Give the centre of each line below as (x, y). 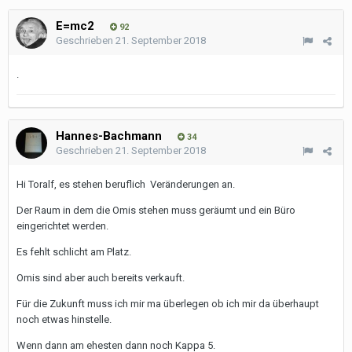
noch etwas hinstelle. (64, 319)
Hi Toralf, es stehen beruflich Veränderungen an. (126, 184)
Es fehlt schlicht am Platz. (74, 252)
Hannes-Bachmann (109, 136)
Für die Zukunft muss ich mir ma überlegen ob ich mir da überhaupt (168, 304)
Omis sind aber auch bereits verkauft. (101, 278)
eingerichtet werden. (64, 226)
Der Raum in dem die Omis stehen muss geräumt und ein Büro (156, 210)
